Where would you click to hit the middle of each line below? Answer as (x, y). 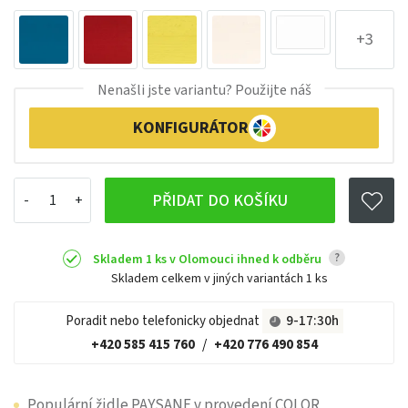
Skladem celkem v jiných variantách (208, 278)
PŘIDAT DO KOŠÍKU (220, 200)
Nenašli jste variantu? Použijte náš (204, 91)
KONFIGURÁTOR (190, 128)
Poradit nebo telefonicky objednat (163, 321)
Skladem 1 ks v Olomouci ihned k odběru (209, 260)
